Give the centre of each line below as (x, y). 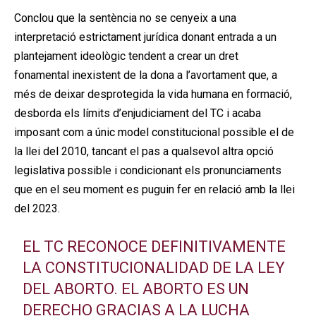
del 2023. (37, 208)
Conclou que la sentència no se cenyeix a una (125, 18)
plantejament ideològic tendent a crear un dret (126, 56)
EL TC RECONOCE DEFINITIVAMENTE (154, 246)
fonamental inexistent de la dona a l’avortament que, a (146, 75)
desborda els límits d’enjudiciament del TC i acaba (138, 113)
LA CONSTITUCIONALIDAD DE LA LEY (153, 267)
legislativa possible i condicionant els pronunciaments (148, 170)
